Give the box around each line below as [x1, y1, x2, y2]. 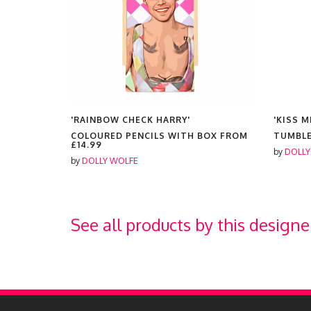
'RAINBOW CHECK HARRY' [71, 115, 190, 125]
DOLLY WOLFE [82, 155, 138, 166]
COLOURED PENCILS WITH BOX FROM [71, 131, 248, 141]
